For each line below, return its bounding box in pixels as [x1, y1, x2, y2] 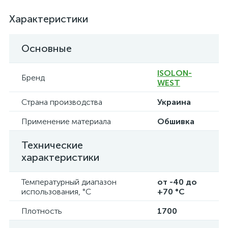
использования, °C [21, 187, 91, 196]
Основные [21, 42, 72, 54]
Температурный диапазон [21, 177, 117, 187]
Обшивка [157, 117, 194, 126]
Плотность [21, 206, 62, 216]
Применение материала [21, 117, 111, 126]
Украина [157, 97, 191, 107]
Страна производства [21, 97, 102, 107]
